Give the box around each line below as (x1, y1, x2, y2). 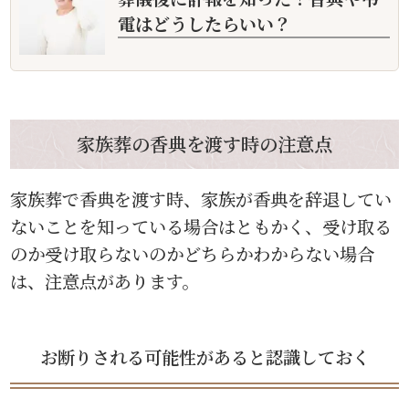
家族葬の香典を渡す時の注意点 (77, 130, 332, 157)
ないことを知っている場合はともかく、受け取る (10, 214, 393, 239)
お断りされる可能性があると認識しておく (39, 344, 370, 370)
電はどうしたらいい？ (118, 11, 292, 37)
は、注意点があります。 (10, 268, 200, 294)
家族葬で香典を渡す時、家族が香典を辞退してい (10, 186, 393, 212)
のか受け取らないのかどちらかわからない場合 (10, 241, 375, 267)
